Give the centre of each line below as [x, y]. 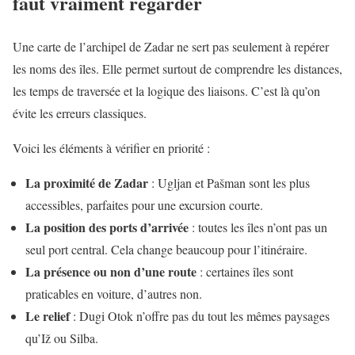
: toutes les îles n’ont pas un [258, 227]
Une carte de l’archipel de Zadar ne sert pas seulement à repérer [171, 46]
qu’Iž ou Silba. [62, 338]
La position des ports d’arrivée [107, 227]
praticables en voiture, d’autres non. [114, 293]
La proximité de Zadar [87, 182]
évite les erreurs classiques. [80, 113]
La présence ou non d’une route [111, 271]
